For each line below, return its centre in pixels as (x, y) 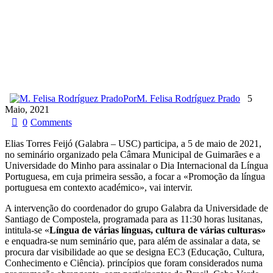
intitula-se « (27, 230)
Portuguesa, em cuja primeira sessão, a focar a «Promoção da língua (135, 176)
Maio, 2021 (27, 109)
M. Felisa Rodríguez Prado (188, 98)
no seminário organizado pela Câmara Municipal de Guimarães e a (133, 154)
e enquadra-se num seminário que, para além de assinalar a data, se (133, 241)
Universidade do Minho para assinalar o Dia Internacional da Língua (136, 165)
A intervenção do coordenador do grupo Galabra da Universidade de (136, 208)
